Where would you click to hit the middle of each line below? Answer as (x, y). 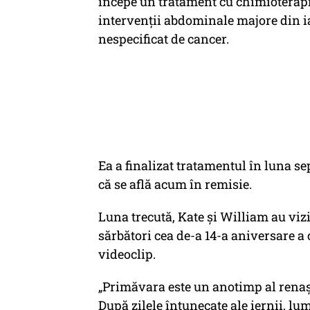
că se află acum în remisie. (175, 184)
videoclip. (127, 254)
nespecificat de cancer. (164, 39)
